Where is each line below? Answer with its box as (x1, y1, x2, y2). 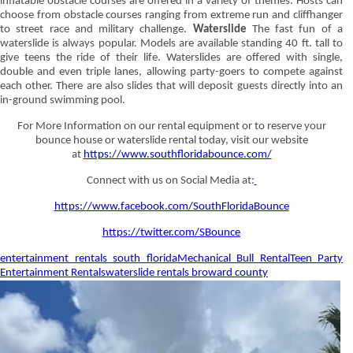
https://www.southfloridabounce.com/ (83, 149, 272, 161)
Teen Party (289, 253, 343, 265)
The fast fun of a (246, 24, 344, 35)
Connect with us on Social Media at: (86, 175, 255, 187)
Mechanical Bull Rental (176, 253, 290, 265)
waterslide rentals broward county (106, 267, 268, 279)
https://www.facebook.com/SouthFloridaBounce (54, 201, 289, 213)
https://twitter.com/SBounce (102, 227, 240, 239)
